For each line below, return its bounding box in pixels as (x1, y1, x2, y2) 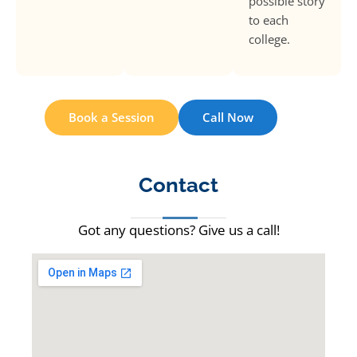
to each (249, 11, 288, 28)
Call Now (202, 109, 253, 126)
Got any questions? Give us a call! (77, 221, 280, 240)
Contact (139, 173, 218, 198)
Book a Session (69, 109, 155, 126)
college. (249, 30, 290, 47)
